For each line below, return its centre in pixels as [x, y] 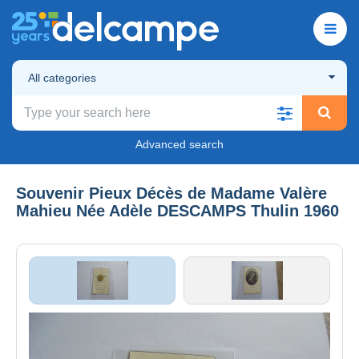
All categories [62, 77]
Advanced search [179, 144]
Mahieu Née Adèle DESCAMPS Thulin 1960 [177, 210]
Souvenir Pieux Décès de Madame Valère [171, 193]
